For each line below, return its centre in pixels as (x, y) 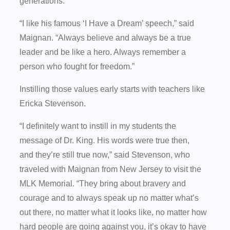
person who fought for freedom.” (78, 67)
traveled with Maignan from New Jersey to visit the (110, 169)
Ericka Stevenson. (54, 104)
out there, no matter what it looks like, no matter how (113, 213)
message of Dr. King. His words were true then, (104, 141)
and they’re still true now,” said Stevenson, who (105, 155)
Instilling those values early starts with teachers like (112, 89)
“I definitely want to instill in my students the (98, 126)
